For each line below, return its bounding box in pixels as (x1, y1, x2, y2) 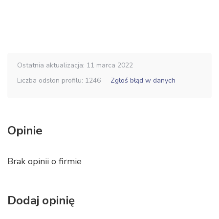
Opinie (7, 123, 43, 138)
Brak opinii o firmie (7, 155, 82, 167)
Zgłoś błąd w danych (110, 76, 175, 85)
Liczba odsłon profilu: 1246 (17, 76, 101, 85)
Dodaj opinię (7, 193, 75, 208)
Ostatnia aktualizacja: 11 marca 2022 (17, 61, 133, 70)
